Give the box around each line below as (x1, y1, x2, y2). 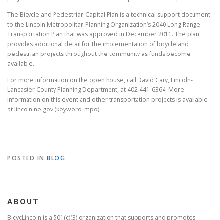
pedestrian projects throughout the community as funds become (7, 50, 191, 58)
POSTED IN (7, 154, 47, 163)
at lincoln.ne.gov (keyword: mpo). (7, 105, 101, 114)
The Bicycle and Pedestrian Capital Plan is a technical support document (7, 10, 210, 19)
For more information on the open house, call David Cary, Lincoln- (7, 76, 192, 84)
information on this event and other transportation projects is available (7, 95, 208, 104)
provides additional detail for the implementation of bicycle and (7, 40, 189, 48)
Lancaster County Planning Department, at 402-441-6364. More (7, 85, 184, 94)
